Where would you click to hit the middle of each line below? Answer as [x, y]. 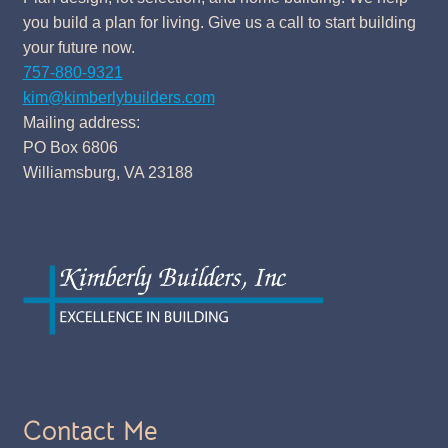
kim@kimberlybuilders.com [118, 97]
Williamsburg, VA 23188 [107, 172]
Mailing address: [81, 122]
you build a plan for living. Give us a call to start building [219, 22]
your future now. [78, 47]
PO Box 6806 [70, 147]
